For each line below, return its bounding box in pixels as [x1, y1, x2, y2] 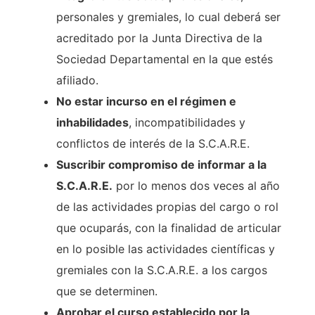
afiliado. [56, 73, 98, 88]
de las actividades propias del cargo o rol [56, 200, 278, 214]
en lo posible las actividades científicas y [56, 242, 275, 257]
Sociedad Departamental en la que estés [56, 52, 273, 67]
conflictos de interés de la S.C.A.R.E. [56, 136, 250, 151]
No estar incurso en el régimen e [56, 94, 236, 109]
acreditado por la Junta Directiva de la [56, 31, 262, 46]
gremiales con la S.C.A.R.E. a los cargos [56, 263, 267, 278]
